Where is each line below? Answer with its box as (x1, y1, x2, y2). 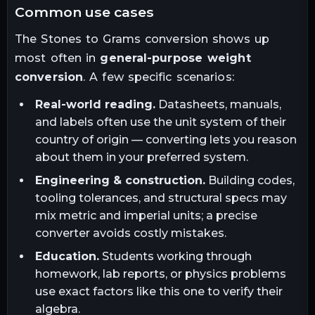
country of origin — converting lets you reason (34, 132, 297, 146)
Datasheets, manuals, (155, 97, 281, 111)
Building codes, (205, 173, 295, 187)
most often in (15, 51, 101, 65)
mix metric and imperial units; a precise (34, 208, 257, 222)
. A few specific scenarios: (83, 70, 234, 84)
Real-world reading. (34, 97, 155, 111)
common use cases (25, 3, 154, 20)
